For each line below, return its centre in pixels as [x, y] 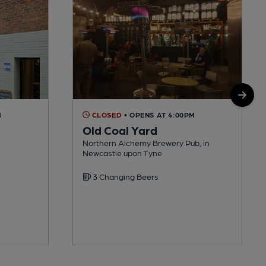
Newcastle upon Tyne [122, 152]
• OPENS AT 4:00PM [160, 114]
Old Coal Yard [120, 130]
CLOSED [106, 114]
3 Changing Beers [125, 176]
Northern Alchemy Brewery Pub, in [146, 142]
